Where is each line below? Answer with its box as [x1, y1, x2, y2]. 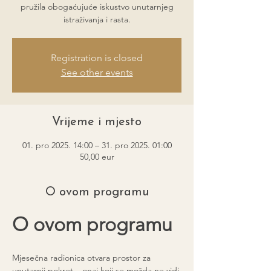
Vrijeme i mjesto [52, 116, 142, 128]
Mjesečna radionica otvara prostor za [12, 252, 153, 263]
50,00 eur [79, 151, 114, 162]
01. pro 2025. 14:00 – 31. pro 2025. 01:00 [22, 140, 172, 151]
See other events [60, 67, 133, 78]
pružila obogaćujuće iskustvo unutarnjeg [20, 1, 174, 12]
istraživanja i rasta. [63, 14, 131, 25]
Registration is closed [51, 52, 143, 64]
